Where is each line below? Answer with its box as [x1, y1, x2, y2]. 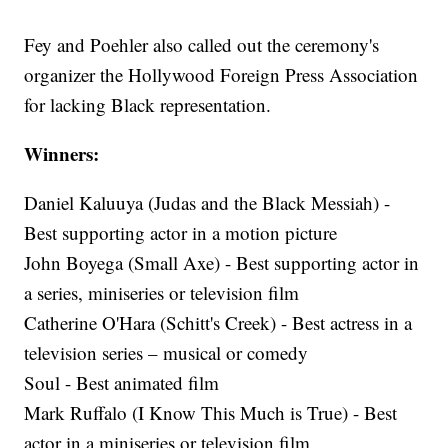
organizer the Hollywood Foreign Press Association [24, 62, 419, 88]
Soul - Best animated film [24, 370, 220, 396]
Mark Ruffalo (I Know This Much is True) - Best [24, 400, 398, 426]
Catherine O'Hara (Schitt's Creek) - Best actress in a [24, 310, 413, 336]
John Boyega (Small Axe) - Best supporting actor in [24, 250, 420, 276]
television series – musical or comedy [24, 340, 309, 366]
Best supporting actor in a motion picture [24, 220, 338, 246]
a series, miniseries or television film [24, 280, 300, 306]
